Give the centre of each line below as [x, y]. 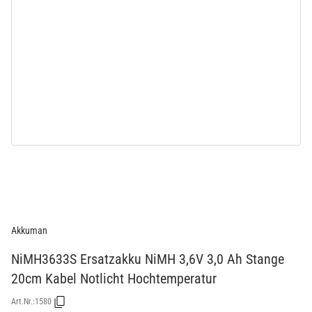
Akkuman [29, 230]
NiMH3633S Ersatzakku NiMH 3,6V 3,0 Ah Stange [148, 259]
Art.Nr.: [23, 302]
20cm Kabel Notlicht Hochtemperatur [114, 278]
